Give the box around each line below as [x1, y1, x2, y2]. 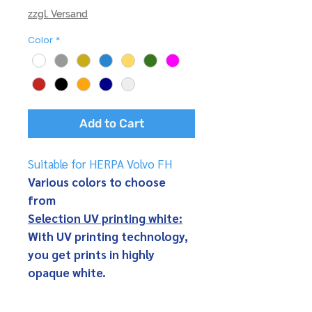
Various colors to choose [28, 173, 166, 189]
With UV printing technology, [28, 228, 188, 244]
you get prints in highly [28, 246, 155, 262]
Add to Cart [79, 116, 144, 130]
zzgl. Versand [28, 8, 88, 20]
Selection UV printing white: [28, 210, 182, 226]
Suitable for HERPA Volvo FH [28, 155, 172, 171]
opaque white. [28, 264, 106, 280]
